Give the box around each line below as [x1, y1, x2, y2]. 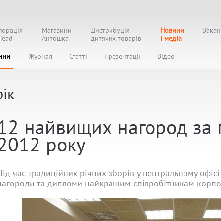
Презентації [104, 52, 141, 61]
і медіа [160, 34, 182, 43]
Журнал [29, 52, 52, 61]
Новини [160, 26, 184, 35]
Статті [69, 52, 87, 61]
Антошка [42, 34, 69, 43]
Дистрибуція [91, 26, 130, 35]
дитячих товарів [91, 34, 141, 43]
